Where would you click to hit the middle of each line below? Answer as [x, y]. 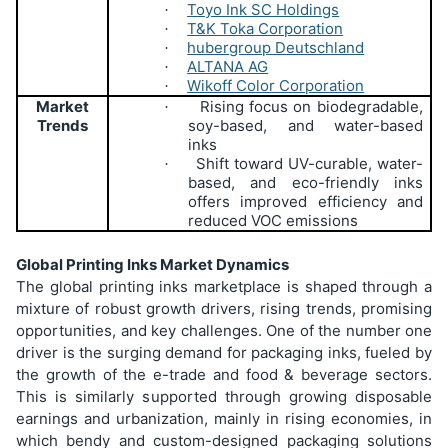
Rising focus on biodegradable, [311, 106]
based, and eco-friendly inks [305, 182]
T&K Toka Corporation [265, 28]
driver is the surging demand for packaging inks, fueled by [224, 352]
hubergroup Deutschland [276, 47]
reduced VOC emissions [273, 220]
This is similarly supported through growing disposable [224, 396]
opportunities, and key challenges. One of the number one [224, 330]
